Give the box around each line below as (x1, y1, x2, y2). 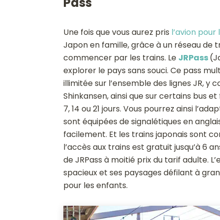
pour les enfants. (63, 179, 128, 191)
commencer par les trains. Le (63, 52, 178, 63)
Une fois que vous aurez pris (63, 26, 171, 38)
